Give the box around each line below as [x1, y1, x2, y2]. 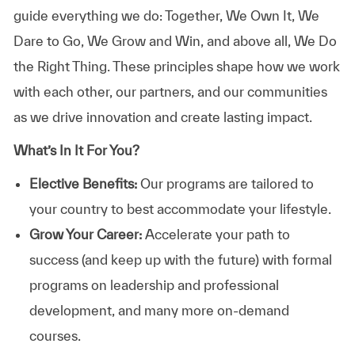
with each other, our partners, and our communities [13, 83, 327, 99]
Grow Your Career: [29, 226, 145, 242]
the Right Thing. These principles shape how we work [13, 58, 340, 74]
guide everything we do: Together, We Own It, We [13, 7, 319, 23]
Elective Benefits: [29, 175, 137, 191]
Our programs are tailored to [136, 175, 314, 191]
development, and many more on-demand [29, 302, 289, 318]
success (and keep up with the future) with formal [29, 251, 332, 267]
